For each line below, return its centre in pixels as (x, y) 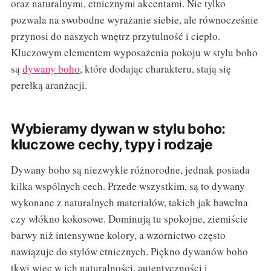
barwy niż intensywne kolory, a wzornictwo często (118, 235)
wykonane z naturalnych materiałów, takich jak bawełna (129, 202)
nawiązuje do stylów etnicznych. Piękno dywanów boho (129, 251)
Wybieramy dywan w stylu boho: (118, 129)
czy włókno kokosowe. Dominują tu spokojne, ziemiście (129, 218)
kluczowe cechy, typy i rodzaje (112, 144)
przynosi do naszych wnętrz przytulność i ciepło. (115, 36)
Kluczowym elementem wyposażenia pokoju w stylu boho (134, 52)
